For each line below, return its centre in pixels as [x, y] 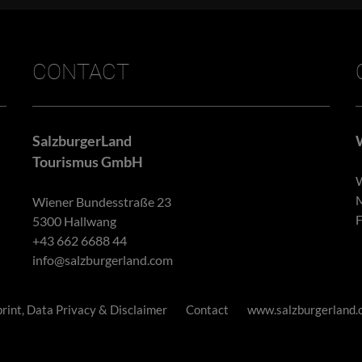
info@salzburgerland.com [102, 260]
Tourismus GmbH [87, 162]
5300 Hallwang [74, 221]
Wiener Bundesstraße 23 [101, 202]
